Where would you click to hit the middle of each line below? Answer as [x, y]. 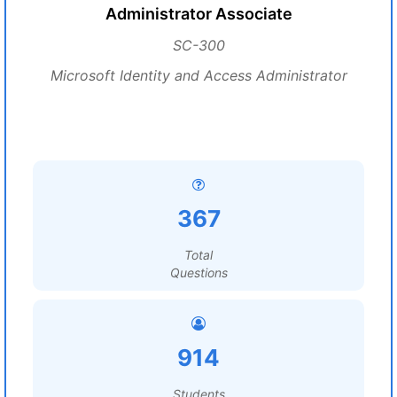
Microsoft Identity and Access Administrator [198, 75]
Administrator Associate [198, 14]
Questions [198, 272]
